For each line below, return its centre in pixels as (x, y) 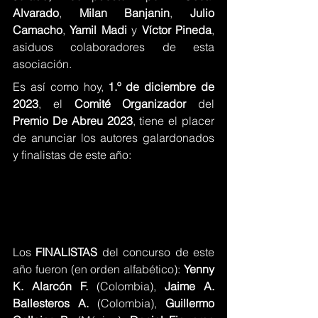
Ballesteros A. (55, 303)
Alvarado (36, 12)
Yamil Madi (101, 29)
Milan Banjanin (125, 12)
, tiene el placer (173, 120)
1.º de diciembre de (161, 86)
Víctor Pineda (177, 29)
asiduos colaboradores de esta (114, 46)
